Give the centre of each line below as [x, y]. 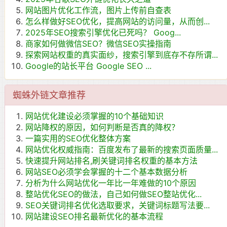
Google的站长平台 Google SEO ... [88, 66]
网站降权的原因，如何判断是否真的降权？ [102, 127]
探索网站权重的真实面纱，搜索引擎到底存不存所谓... [122, 55]
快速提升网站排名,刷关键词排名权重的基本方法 [111, 161]
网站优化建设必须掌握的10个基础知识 [94, 116]
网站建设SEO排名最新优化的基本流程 [94, 217]
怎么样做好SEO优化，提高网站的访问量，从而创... [118, 22]
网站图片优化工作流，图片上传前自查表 [98, 10]
